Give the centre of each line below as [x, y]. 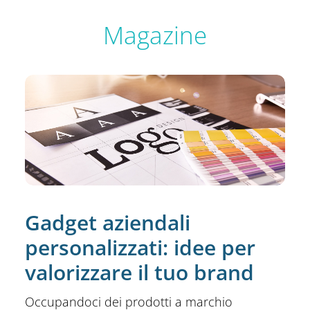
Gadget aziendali [108, 222]
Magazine [155, 35]
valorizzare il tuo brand [139, 272]
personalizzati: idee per [140, 247]
